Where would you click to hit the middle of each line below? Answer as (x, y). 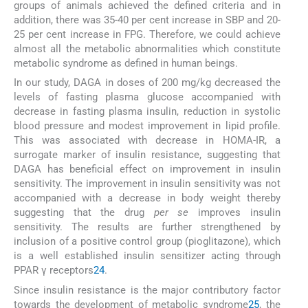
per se (171, 213)
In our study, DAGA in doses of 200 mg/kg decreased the (147, 83)
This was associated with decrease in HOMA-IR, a (147, 141)
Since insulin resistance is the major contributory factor (147, 290)
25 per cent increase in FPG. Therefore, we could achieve (147, 34)
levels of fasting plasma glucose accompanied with (147, 97)
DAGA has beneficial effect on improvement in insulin (147, 169)
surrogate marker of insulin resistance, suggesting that (147, 155)
